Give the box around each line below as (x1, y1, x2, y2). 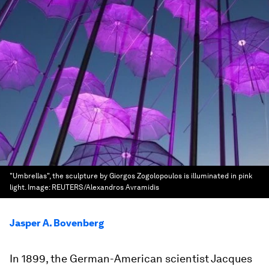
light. (10, 183, 28, 192)
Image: (28, 183, 52, 192)
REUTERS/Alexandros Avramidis (52, 183, 159, 192)
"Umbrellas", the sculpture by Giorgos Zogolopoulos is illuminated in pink (10, 172, 252, 180)
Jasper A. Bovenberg (10, 217, 104, 229)
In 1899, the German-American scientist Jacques (10, 252, 252, 265)
